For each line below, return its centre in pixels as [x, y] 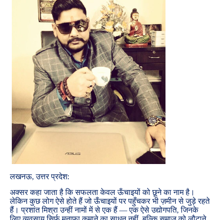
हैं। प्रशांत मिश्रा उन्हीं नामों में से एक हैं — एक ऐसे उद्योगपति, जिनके [104, 210]
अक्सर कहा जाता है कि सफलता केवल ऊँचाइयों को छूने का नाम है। [102, 192]
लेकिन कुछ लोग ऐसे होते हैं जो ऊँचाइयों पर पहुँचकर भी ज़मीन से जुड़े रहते [110, 201]
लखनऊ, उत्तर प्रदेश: [40, 177]
